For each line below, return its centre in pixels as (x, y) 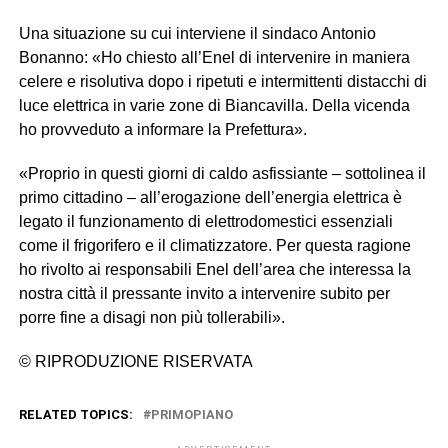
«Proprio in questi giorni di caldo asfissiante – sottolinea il (222, 173)
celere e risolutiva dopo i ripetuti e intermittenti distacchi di (222, 81)
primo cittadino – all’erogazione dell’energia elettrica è (210, 197)
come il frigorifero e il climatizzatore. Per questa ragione (214, 245)
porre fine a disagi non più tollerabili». (151, 317)
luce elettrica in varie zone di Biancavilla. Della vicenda (214, 105)
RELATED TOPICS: (75, 414)
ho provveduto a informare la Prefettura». (162, 129)
